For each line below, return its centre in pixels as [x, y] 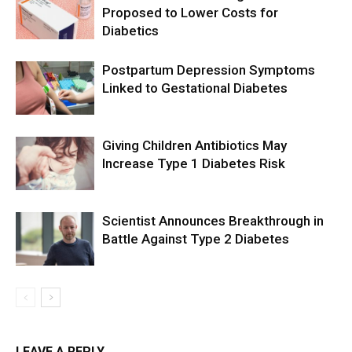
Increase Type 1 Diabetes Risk [194, 163]
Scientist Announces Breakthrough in [213, 220]
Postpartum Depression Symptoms [209, 70]
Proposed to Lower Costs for [190, 12]
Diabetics [130, 30]
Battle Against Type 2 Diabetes [196, 238]
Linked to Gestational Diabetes [195, 88]
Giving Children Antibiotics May [194, 145]
